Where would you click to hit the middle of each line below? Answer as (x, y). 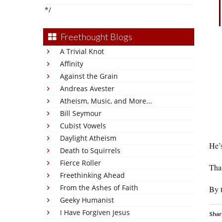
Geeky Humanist (87, 200)
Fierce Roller (81, 163)
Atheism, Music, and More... (106, 101)
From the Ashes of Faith (99, 188)
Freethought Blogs (96, 37)
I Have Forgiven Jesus (95, 212)
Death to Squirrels (90, 150)
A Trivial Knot (82, 51)
